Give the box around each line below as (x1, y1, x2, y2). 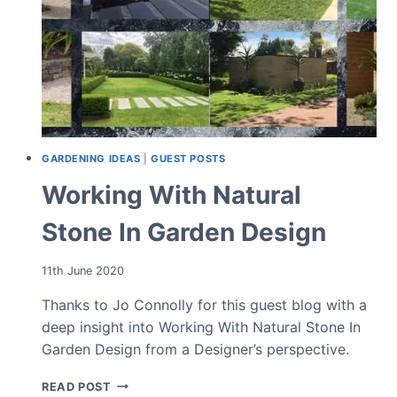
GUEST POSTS (151, 152, 226, 165)
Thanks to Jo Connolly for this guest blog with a (42, 295, 367, 314)
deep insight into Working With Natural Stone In (42, 317, 361, 336)
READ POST (42, 379, 112, 393)
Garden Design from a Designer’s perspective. (42, 339, 349, 358)
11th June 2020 (42, 263, 124, 277)
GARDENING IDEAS (42, 152, 141, 165)
